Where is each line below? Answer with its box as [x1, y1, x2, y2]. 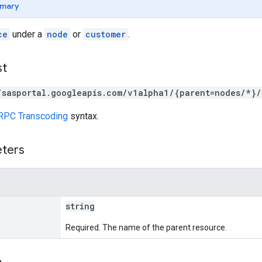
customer [85, 28, 126, 40]
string [65, 200, 95, 212]
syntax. [68, 110, 99, 122]
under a [10, 28, 44, 40]
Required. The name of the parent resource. [65, 222, 227, 232]
